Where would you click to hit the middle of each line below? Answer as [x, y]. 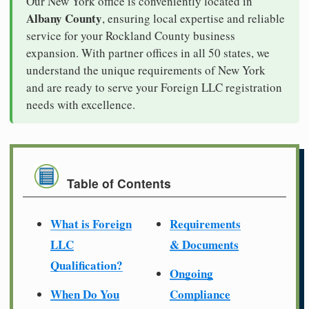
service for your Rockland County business [131, 35]
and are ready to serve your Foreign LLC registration [154, 87]
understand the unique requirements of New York [146, 70]
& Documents [204, 244]
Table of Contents [119, 183]
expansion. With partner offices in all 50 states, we [148, 52]
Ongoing [191, 273]
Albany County [64, 18]
